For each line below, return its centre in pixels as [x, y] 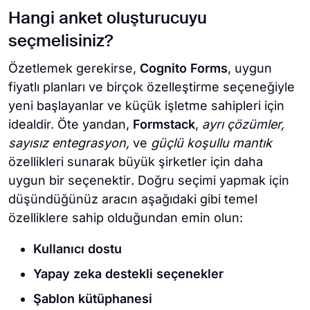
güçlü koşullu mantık [210, 143]
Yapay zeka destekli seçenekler [128, 274]
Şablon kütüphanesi [93, 299]
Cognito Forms [184, 69]
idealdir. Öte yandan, [71, 125]
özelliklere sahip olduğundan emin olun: [126, 218]
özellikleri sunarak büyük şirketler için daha [136, 162]
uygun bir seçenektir [70, 181]
